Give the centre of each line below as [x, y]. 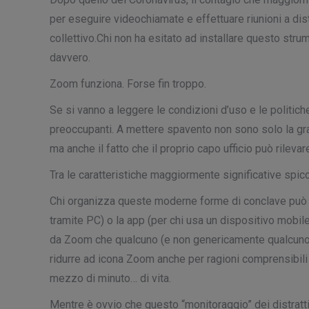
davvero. [70, 58]
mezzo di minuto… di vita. [110, 278]
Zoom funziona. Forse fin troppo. [128, 84]
